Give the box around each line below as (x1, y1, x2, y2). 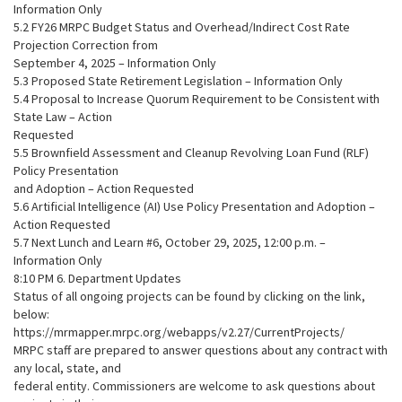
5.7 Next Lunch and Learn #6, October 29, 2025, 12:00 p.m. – (13, 234, 326, 250)
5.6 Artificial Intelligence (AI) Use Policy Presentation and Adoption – (13, 198, 375, 214)
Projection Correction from (13, 37, 158, 53)
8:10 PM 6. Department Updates (13, 270, 181, 286)
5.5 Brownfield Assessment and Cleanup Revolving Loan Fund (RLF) (13, 144, 369, 161)
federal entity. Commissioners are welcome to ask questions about (13, 378, 375, 394)
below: (13, 306, 49, 322)
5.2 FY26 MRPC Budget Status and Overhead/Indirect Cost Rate (13, 19, 350, 35)
